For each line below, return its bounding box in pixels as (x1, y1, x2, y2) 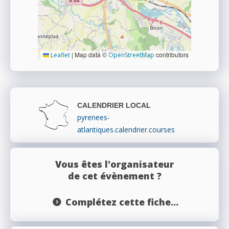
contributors (154, 50, 189, 59)
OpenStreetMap (108, 51, 154, 60)
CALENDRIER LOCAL (77, 101, 151, 110)
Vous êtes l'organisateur (55, 158, 174, 171)
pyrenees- (77, 112, 110, 123)
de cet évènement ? (67, 170, 162, 182)
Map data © (73, 50, 108, 59)
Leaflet (49, 51, 70, 60)
